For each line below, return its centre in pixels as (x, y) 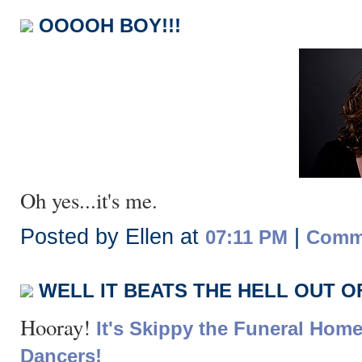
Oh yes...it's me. (89, 200)
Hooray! (58, 327)
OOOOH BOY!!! (110, 25)
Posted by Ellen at (113, 237)
